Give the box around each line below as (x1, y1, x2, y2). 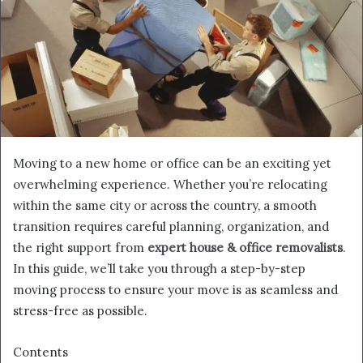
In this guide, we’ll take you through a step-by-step (13, 260, 305, 276)
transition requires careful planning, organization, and (13, 218, 329, 234)
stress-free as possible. (13, 302, 147, 318)
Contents (13, 344, 68, 360)
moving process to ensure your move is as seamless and (13, 281, 338, 297)
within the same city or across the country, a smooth (13, 197, 317, 213)
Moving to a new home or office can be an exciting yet (13, 155, 331, 171)
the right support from (13, 239, 147, 255)
